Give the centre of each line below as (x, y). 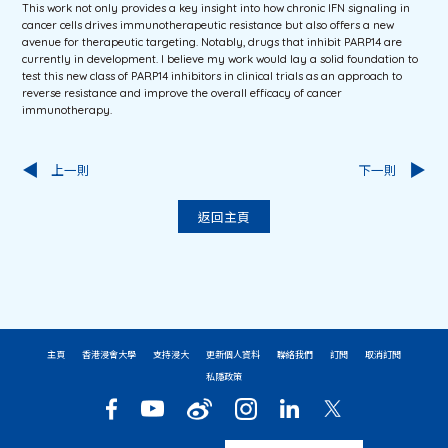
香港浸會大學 (109, 354)
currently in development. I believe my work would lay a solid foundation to (220, 58)
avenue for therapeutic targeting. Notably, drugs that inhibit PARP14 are (212, 41)
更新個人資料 (233, 354)
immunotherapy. (67, 109)
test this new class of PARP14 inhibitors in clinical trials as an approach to (212, 75)
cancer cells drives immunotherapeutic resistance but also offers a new (208, 24)
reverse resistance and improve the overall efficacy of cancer (182, 92)
